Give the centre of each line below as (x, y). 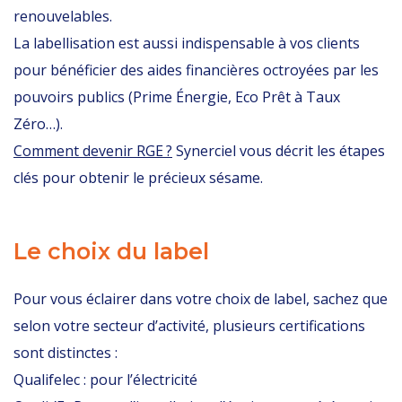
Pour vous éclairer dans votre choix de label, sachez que (201, 299)
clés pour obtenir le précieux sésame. (138, 178)
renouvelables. (63, 16)
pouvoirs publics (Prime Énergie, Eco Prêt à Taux (177, 97)
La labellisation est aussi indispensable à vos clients (187, 43)
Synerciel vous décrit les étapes (279, 151)
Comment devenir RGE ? (93, 151)
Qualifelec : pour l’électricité (105, 380)
